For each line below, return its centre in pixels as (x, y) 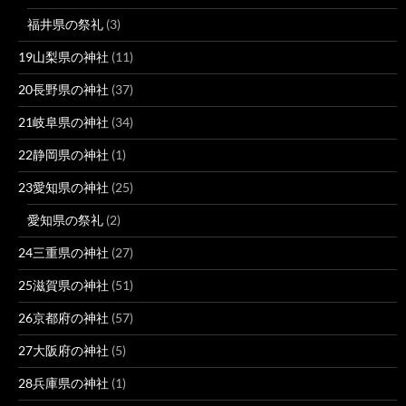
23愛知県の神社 (63, 187)
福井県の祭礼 (65, 24)
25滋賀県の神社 (63, 285)
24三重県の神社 (63, 252)
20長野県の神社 (63, 89)
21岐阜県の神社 (63, 121)
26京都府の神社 (63, 317)
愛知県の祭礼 (65, 219)
